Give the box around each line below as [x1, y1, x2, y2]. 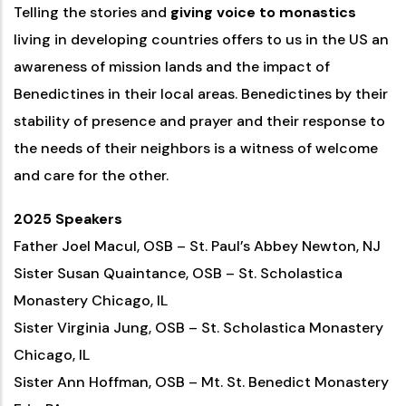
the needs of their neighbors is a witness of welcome [14, 139, 378, 158]
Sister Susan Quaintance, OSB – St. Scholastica [14, 264, 343, 283]
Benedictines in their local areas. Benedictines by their [14, 84, 388, 103]
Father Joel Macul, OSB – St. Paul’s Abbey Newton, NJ [14, 237, 381, 256]
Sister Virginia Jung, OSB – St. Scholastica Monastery [14, 318, 383, 337]
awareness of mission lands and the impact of [14, 57, 330, 76]
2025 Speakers [14, 209, 122, 228]
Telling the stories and [14, 3, 170, 22]
